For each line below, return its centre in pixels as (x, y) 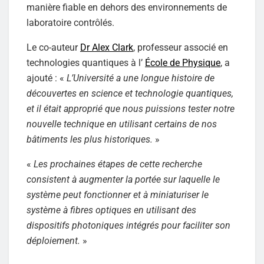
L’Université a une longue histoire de (139, 78)
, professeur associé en (181, 47)
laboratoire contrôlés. (70, 22)
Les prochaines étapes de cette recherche (118, 164)
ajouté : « (45, 78)
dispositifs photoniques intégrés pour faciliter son (128, 225)
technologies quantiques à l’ (86, 62)
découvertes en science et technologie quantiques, (130, 93)
